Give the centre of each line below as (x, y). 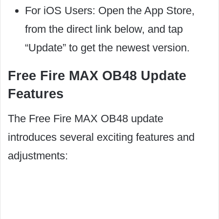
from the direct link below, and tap (104, 29)
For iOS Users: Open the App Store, (110, 10)
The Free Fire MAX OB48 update (86, 119)
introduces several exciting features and (101, 137)
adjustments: (38, 156)
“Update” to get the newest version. (107, 47)
